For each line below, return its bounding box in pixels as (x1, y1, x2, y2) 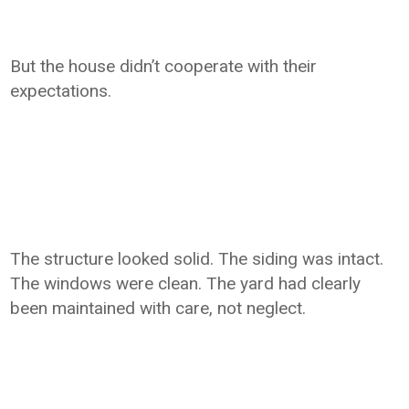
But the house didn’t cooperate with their (10, 56, 318, 77)
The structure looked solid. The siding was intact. (10, 248, 384, 269)
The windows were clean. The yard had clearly (10, 273, 362, 294)
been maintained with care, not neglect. (10, 298, 307, 319)
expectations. (10, 80, 112, 101)
